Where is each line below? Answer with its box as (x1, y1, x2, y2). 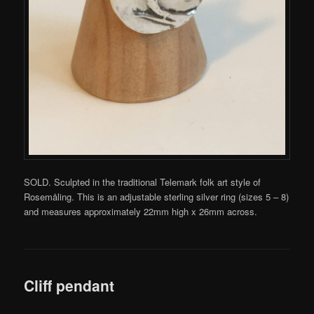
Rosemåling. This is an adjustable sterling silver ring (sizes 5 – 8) (24, 190, 289, 204)
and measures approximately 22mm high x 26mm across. (24, 205, 258, 219)
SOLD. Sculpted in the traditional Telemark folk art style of (24, 175, 261, 189)
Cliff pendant (24, 274, 115, 296)
